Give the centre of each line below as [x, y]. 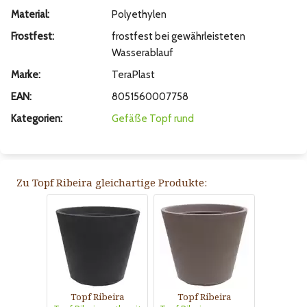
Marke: [26, 75]
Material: [30, 15]
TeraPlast [133, 75]
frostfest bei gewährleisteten [178, 37]
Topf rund [171, 119]
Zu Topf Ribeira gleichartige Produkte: [112, 183]
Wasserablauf [142, 53]
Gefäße [129, 119]
